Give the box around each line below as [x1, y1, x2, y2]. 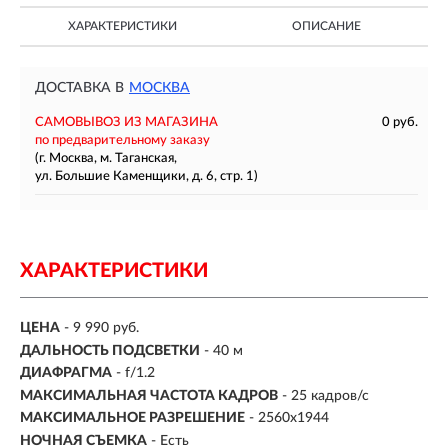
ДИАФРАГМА [20, 366, 112, 381]
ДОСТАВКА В [35, 81, 124, 95]
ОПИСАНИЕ [291, 20, 361, 32]
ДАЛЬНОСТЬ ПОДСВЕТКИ [20, 343, 200, 358]
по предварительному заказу [35, 134, 210, 147]
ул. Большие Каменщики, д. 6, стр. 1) [35, 170, 258, 183]
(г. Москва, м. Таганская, [35, 152, 177, 165]
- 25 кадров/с [282, 388, 369, 403]
